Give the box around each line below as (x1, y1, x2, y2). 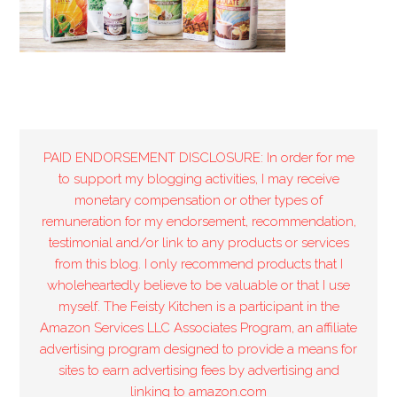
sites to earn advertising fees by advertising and (58, 362, 339, 378)
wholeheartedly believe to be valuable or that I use (47, 277, 350, 293)
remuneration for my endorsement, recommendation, (41, 214, 356, 230)
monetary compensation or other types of (74, 192, 323, 208)
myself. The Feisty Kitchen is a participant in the (58, 299, 339, 315)
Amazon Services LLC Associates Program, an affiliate (40, 320, 357, 336)
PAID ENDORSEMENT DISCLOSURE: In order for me (43, 150, 354, 166)
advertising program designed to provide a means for (40, 341, 357, 357)
